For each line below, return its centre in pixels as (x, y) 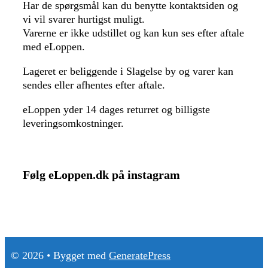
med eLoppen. (54, 46)
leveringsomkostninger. (73, 123)
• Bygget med (78, 255)
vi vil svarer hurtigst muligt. (84, 19)
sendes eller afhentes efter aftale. (94, 85)
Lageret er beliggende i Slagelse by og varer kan (128, 71)
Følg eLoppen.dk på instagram (101, 174)
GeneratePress (140, 255)
